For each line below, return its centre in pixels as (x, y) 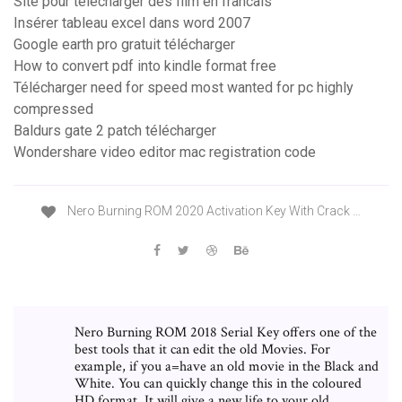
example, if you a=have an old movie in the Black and (227, 366)
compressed (53, 109)
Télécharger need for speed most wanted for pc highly (184, 88)
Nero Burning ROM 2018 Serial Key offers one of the (226, 332)
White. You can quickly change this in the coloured (218, 383)
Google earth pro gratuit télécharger (124, 45)
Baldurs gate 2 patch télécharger (115, 131)
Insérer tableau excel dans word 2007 (132, 23)
